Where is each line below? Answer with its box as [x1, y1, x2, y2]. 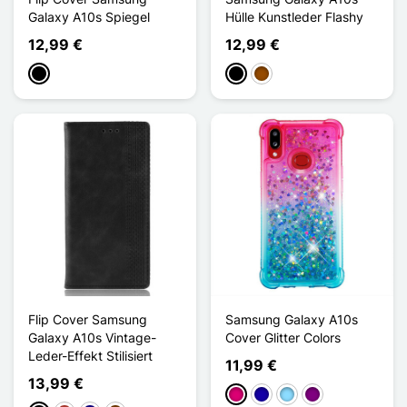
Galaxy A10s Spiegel [28, 8, 150, 25]
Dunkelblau [253, 387, 320, 403]
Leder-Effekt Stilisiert [28, 347, 153, 363]
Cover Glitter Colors [225, 329, 341, 345]
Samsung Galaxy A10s [225, 311, 358, 327]
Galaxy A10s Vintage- [28, 329, 156, 345]
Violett [304, 387, 342, 403]
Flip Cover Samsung [28, 311, 147, 327]
